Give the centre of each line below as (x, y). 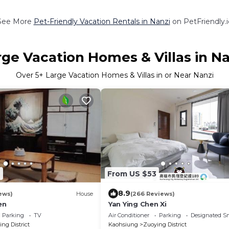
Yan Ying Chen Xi (138, 204)
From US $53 (132, 174)
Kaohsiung (123, 224)
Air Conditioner (129, 215)
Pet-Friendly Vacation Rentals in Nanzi (102, 21)
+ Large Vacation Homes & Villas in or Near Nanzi (126, 75)
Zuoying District (165, 224)
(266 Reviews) (153, 193)
